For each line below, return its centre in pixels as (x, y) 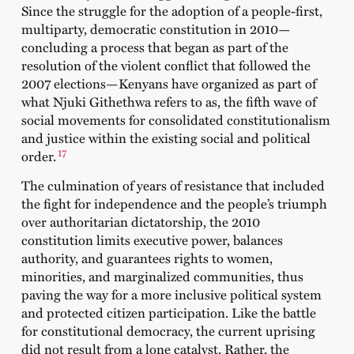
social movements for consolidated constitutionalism (175, 119)
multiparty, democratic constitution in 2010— (156, 28)
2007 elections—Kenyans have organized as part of (168, 83)
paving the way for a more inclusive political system (171, 294)
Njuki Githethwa (102, 101)
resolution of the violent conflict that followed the (166, 64)
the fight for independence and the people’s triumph (174, 203)
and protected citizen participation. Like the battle (168, 313)
